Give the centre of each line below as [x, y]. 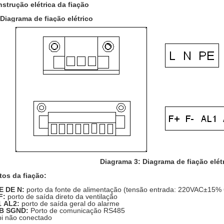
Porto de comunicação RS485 [77, 210]
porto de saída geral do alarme [69, 203]
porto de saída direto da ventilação [62, 196]
